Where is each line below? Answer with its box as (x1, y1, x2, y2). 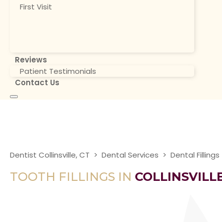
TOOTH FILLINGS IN (10, 169, 135, 184)
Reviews (15, 55, 47, 65)
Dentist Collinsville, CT (10, 150, 90, 160)
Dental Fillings (170, 150, 220, 160)
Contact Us (15, 77, 59, 88)
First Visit (20, 1, 52, 12)
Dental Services (102, 150, 159, 160)
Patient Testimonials (20, 66, 96, 76)
